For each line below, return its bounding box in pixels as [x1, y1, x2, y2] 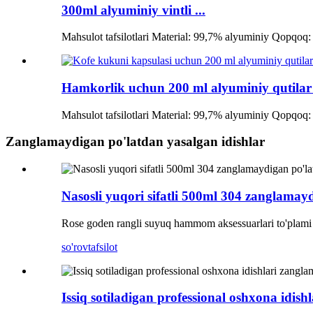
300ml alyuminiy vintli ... [61, 2, 205, 17]
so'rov [61, 240, 88, 253]
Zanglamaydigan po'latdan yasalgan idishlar [6, 134, 265, 150]
